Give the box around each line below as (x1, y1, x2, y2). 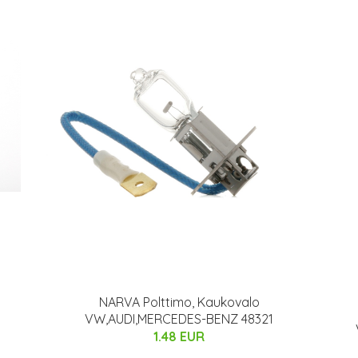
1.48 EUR (153, 328, 205, 345)
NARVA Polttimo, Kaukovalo (98, 294, 260, 311)
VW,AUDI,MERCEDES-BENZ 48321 (85, 311, 273, 328)
